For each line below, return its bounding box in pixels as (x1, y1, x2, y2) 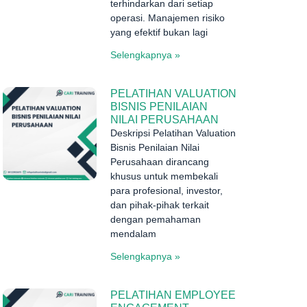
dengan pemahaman (110, 213, 201, 225)
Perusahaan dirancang (110, 156, 209, 167)
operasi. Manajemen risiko (110, 12, 225, 23)
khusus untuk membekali (110, 170, 218, 182)
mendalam (110, 228, 156, 239)
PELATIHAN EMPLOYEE (110, 288, 236, 301)
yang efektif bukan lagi (110, 26, 208, 38)
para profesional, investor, (110, 184, 223, 196)
